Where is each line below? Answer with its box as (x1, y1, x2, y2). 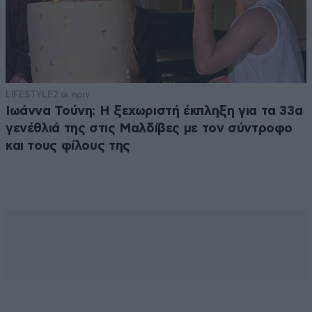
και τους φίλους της (6, 139, 130, 153)
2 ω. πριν (52, 89, 90, 100)
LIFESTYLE (6, 89, 53, 100)
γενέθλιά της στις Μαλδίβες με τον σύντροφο (6, 122, 293, 136)
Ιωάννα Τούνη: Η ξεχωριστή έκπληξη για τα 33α (6, 104, 303, 118)
